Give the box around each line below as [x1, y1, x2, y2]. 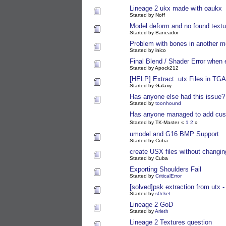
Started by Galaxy [130, 82, 172, 88]
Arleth [155, 208, 168, 214]
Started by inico [130, 47, 166, 53]
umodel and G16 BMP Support [130, 130, 219, 138]
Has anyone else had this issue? [130, 92, 225, 100]
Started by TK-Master [130, 119, 179, 125]
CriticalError [155, 173, 182, 179]
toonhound [155, 100, 181, 106]
